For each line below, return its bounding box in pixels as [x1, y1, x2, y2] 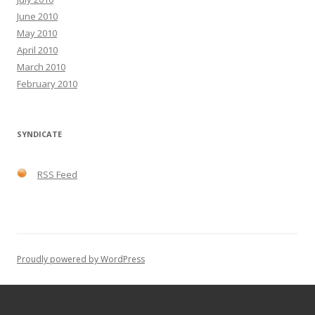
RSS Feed [37, 168, 77, 181]
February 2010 [17, 77, 77, 90]
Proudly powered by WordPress [17, 253, 145, 265]
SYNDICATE [17, 129, 62, 139]
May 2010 [17, 27, 57, 39]
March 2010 [17, 60, 65, 73]
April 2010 [17, 44, 58, 56]
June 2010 [17, 10, 58, 22]
